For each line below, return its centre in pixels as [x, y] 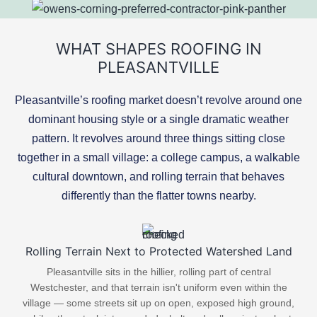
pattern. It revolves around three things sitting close [158, 138]
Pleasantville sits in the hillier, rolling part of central [158, 271]
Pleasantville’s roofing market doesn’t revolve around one [158, 100]
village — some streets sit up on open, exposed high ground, [158, 302]
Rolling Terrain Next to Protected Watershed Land [158, 251]
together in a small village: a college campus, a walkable [158, 157]
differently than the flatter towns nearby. [158, 195]
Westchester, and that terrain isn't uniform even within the [158, 287]
